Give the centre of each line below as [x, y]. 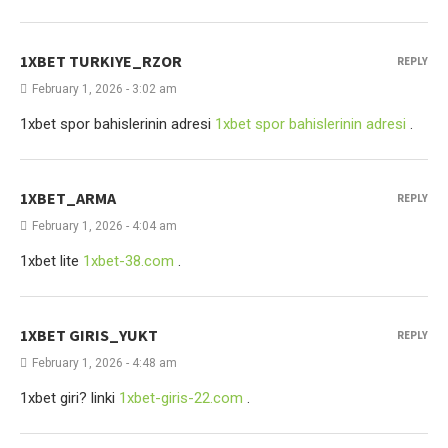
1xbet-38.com [128, 261]
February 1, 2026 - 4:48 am [104, 363]
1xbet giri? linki [69, 398]
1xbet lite [51, 261]
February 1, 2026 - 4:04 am [104, 226]
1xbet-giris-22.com [181, 398]
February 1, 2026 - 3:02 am [104, 89]
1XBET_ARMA [68, 198]
